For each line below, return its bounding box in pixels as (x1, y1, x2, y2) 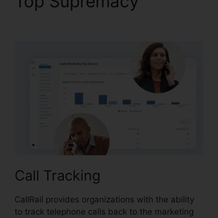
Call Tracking (15, 167, 101, 184)
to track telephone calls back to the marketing (15, 207, 194, 217)
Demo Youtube (15, 11, 132, 32)
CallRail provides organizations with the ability (15, 195, 194, 205)
